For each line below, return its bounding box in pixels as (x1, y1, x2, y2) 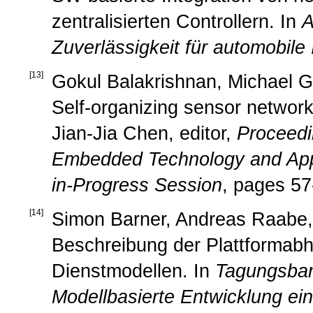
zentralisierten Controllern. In (52, 10, 302, 32)
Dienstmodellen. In (52, 260, 215, 282)
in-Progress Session (52, 174, 222, 196)
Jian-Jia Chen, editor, (52, 122, 237, 144)
